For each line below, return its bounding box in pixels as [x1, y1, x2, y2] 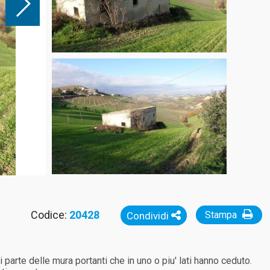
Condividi [126, 210, 171, 222]
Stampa [204, 209, 239, 221]
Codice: [30, 209, 69, 221]
